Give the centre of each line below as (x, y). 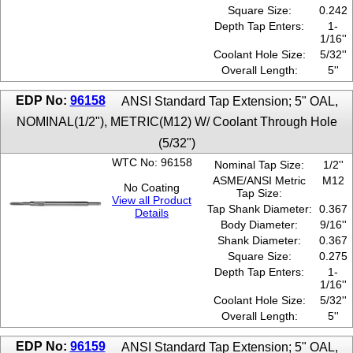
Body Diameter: (259, 225)
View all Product (152, 201)
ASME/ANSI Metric (259, 181)
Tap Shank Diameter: (259, 209)
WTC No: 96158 (152, 163)
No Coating (152, 188)
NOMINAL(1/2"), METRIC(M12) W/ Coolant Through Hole (176, 122)
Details (152, 213)
